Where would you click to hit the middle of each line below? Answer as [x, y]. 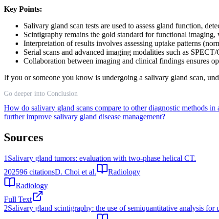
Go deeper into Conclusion [41, 93]
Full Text [18, 199]
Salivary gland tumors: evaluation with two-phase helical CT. [102, 158]
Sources [23, 137]
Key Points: [23, 9]
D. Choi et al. [76, 172]
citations [41, 172]
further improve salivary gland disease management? [85, 116]
